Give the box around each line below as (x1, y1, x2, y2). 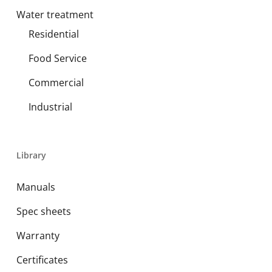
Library (16, 149, 46, 161)
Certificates (16, 253, 68, 267)
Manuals (16, 180, 55, 194)
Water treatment (16, 8, 93, 21)
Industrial (28, 100, 72, 114)
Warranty (16, 229, 59, 242)
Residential (28, 27, 79, 41)
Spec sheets (16, 205, 71, 218)
